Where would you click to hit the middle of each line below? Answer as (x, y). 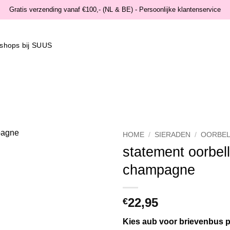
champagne (159, 169)
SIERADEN (173, 135)
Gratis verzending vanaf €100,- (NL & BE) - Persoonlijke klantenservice (115, 9)
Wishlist (87, 160)
